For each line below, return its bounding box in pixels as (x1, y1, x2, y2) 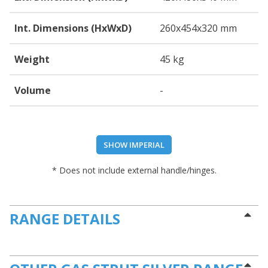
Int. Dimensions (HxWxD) (14, 22, 132, 35)
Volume (14, 84, 51, 98)
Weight (14, 53, 50, 66)
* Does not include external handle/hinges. (51, 165, 217, 176)
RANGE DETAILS (10, 209, 120, 229)
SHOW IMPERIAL (103, 139, 165, 151)
